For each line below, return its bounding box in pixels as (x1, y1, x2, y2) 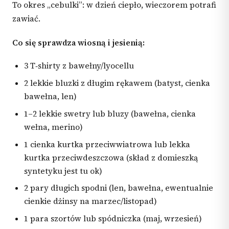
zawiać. (12, 13, 40, 25)
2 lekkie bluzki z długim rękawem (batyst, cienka (24, 77, 211, 88)
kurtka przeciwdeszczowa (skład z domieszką (24, 152, 198, 163)
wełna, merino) (24, 121, 83, 132)
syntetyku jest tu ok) (24, 165, 103, 176)
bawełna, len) (24, 90, 77, 102)
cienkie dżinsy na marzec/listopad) (24, 196, 157, 207)
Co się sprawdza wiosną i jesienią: (12, 37, 145, 48)
